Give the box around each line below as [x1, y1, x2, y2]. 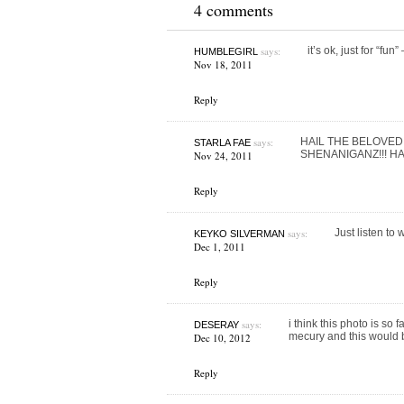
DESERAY [193, 319, 239, 330]
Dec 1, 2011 [193, 240, 245, 253]
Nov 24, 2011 [193, 149, 252, 162]
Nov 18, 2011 [193, 58, 252, 71]
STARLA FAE [193, 137, 251, 148]
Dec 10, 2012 [193, 331, 251, 344]
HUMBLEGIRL [193, 46, 258, 57]
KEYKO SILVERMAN [193, 228, 285, 239]
